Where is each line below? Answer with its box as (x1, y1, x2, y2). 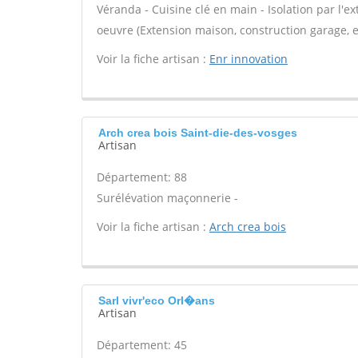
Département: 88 (97, 169, 187, 185)
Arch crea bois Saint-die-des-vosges (98, 126, 297, 139)
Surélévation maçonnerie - (97, 190, 238, 205)
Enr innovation (209, 51, 288, 66)
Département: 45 (97, 337, 187, 352)
